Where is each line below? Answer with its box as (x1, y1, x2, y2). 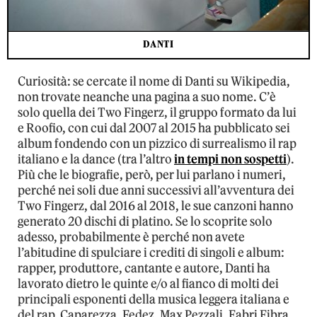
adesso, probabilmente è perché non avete (18, 229, 245, 246)
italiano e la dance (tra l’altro (18, 151, 174, 168)
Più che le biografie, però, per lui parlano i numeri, (18, 167, 286, 183)
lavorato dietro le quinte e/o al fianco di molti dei (18, 276, 279, 292)
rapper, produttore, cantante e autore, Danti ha (18, 260, 270, 277)
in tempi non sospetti (174, 151, 287, 168)
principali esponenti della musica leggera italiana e (18, 292, 289, 308)
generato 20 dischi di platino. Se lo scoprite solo (18, 214, 272, 230)
